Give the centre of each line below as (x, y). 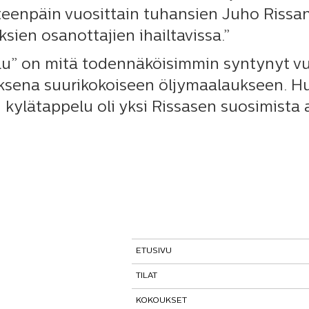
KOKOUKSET (161, 300)
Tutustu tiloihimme (191, 300)
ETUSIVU (154, 251)
